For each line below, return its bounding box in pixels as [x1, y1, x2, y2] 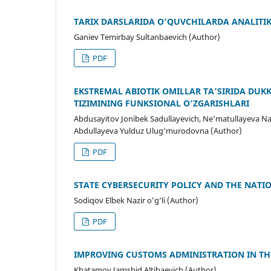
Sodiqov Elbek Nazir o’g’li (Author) [74, 194, 198, 206]
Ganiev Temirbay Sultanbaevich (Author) [74, 31, 220, 42]
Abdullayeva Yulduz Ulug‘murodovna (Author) [74, 125, 242, 136]
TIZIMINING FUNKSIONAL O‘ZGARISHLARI [74, 97, 249, 109]
